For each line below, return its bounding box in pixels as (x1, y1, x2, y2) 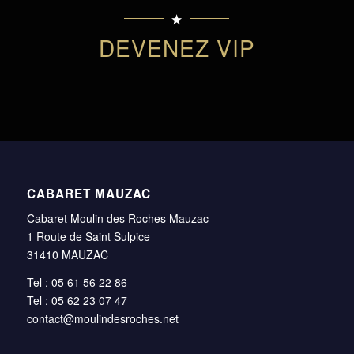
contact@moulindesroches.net (26, 310, 179, 326)
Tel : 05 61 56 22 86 (26, 273, 127, 290)
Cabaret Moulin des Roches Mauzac (26, 209, 209, 226)
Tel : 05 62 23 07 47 (26, 292, 127, 308)
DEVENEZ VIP (98, 31, 255, 63)
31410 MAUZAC (26, 246, 108, 262)
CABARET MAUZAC (26, 185, 151, 202)
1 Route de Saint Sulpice (26, 228, 150, 244)
